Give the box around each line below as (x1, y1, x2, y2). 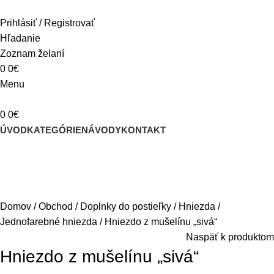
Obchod (39, 201, 75, 212)
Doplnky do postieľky (80, 201, 174, 212)
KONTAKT (121, 125, 166, 135)
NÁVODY (81, 125, 121, 135)
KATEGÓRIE (27, 125, 81, 135)
